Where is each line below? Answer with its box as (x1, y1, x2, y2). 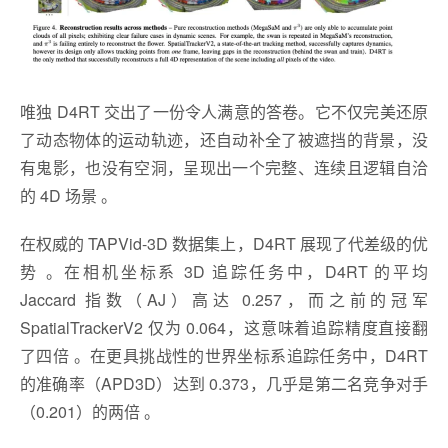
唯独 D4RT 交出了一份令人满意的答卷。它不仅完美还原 (20, 100, 428, 124)
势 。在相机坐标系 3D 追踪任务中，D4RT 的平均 (20, 260, 428, 284)
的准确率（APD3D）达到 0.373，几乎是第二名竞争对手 (20, 372, 428, 396)
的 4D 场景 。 (20, 184, 117, 208)
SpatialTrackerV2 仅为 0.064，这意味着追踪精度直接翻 (20, 316, 428, 340)
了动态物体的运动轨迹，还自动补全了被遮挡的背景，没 (20, 128, 428, 152)
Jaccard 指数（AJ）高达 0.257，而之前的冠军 (20, 288, 428, 312)
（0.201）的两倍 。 (20, 400, 160, 424)
